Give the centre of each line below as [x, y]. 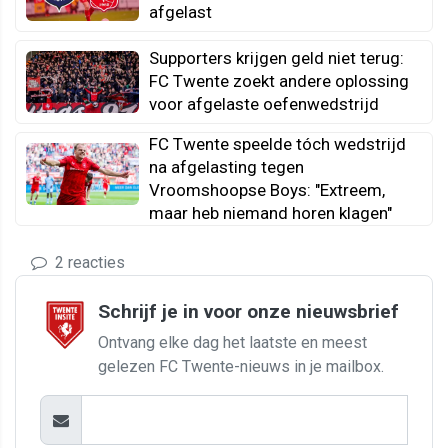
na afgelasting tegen [226, 166]
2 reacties [88, 263]
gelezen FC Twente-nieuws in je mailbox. [241, 367]
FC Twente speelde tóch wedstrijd [277, 143]
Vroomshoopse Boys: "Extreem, [267, 189]
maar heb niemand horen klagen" [270, 212]
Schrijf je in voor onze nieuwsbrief [248, 312]
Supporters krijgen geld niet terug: [276, 57]
